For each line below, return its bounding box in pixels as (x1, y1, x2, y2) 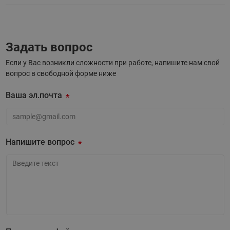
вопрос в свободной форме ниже (5, 69, 116, 78)
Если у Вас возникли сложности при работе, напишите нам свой (5, 59, 220, 67)
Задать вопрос (5, 40, 93, 54)
